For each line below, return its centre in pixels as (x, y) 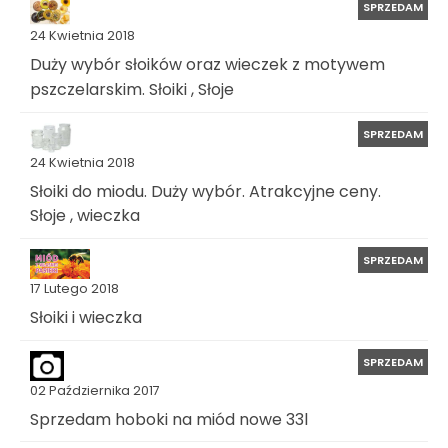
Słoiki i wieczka (86, 317)
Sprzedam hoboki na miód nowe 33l (169, 419)
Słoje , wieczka (85, 215)
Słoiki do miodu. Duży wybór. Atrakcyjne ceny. (205, 191)
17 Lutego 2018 (74, 288)
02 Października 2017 (95, 390)
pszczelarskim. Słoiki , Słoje (132, 89)
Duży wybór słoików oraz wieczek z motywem (207, 65)
